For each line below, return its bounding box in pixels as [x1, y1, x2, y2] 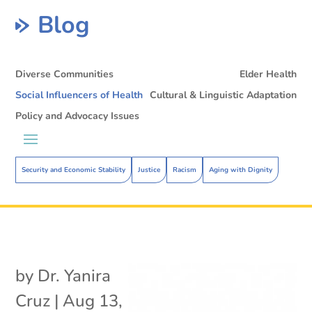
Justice [138, 164, 161, 175]
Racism [173, 164, 197, 175]
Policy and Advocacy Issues [15, 109, 140, 123]
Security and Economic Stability [22, 164, 126, 175]
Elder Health [239, 67, 297, 81]
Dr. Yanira [38, 264, 111, 287]
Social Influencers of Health [15, 88, 143, 102]
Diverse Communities [15, 67, 114, 81]
